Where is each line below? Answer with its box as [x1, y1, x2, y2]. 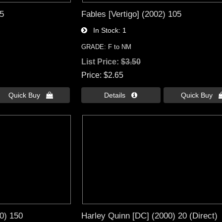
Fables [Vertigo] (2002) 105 [81, 8, 181, 19]
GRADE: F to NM [81, 43, 131, 51]
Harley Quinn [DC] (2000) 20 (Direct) [81, 211, 218, 221]
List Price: [81, 57, 121, 66]
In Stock [87, 26, 118, 34]
